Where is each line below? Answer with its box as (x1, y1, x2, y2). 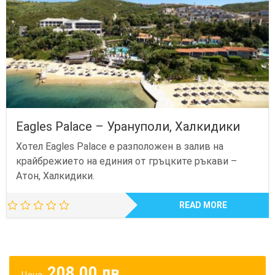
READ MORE (179, 199, 227, 210)
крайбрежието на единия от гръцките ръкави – (16, 155, 237, 167)
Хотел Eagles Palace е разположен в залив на (16, 140, 223, 152)
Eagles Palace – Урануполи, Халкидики (16, 118, 240, 134)
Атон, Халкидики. (16, 169, 95, 182)
